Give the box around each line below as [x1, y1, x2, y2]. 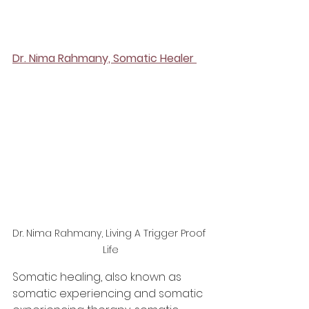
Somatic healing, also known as [12, 269, 184, 286]
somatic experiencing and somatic [12, 286, 206, 302]
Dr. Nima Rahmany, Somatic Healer [12, 50, 197, 66]
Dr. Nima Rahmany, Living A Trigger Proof [12, 226, 208, 241]
